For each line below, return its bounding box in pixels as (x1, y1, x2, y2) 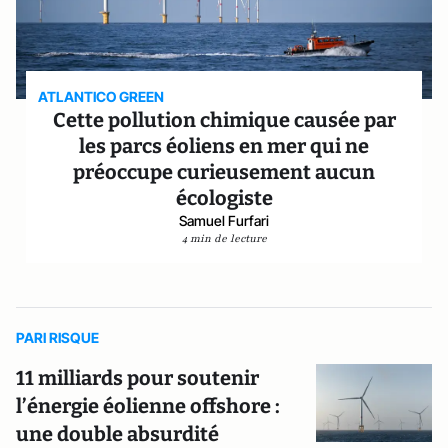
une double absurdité (16, 422, 219, 446)
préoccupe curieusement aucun (73, 160, 375, 184)
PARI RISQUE (16, 329, 99, 346)
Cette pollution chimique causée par (52, 108, 396, 132)
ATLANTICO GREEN (38, 88, 165, 105)
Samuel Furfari (179, 212, 269, 229)
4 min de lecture (181, 231, 267, 246)
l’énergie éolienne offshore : (16, 394, 280, 418)
